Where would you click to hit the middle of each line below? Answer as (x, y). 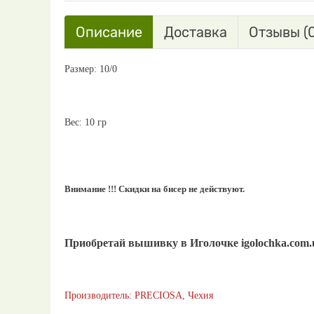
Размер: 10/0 (91, 69)
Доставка (196, 32)
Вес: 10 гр (86, 122)
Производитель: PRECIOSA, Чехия (139, 295)
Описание (109, 32)
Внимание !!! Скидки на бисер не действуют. (155, 189)
